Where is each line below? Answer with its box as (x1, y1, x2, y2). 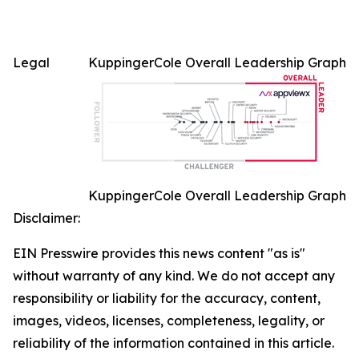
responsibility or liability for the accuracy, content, (13, 290, 321, 307)
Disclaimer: (13, 210, 80, 227)
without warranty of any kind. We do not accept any (13, 268, 335, 284)
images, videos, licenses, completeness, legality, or (13, 313, 325, 329)
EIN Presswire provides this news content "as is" (13, 245, 305, 262)
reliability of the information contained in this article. (13, 335, 334, 352)
